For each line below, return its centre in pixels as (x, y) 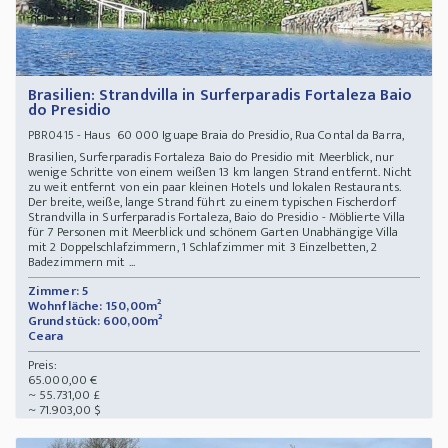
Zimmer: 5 (58, 291)
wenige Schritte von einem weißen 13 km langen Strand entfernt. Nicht (220, 172)
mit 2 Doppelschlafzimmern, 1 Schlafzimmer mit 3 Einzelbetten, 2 (203, 247)
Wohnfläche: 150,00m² (94, 306)
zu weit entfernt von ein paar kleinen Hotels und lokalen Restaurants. (214, 187)
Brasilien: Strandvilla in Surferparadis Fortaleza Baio (220, 96)
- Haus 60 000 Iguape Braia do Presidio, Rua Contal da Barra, (238, 135)
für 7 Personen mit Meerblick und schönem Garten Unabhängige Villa (213, 232)
